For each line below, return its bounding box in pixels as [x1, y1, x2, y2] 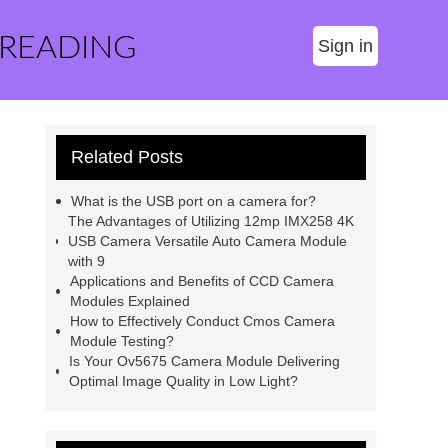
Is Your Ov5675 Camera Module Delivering [68, 353, 340, 369]
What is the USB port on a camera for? [71, 193, 316, 209]
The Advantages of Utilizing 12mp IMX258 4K [68, 213, 355, 229]
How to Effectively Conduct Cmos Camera [69, 313, 335, 329]
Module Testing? [69, 333, 174, 349]
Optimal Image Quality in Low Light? [68, 373, 298, 389]
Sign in [318, 36, 373, 56]
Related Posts [71, 147, 183, 167]
